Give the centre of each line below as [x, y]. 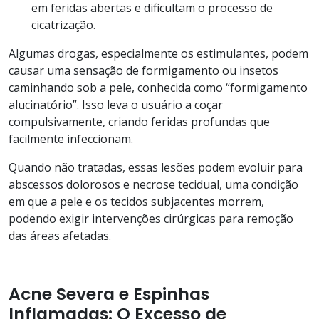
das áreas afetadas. [60, 235]
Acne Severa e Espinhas [109, 293]
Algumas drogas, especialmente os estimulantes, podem [158, 53]
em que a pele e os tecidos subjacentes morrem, [136, 201]
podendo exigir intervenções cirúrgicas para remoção [151, 218]
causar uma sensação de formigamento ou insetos [143, 70]
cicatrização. [63, 25]
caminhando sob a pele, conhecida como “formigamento [158, 87]
